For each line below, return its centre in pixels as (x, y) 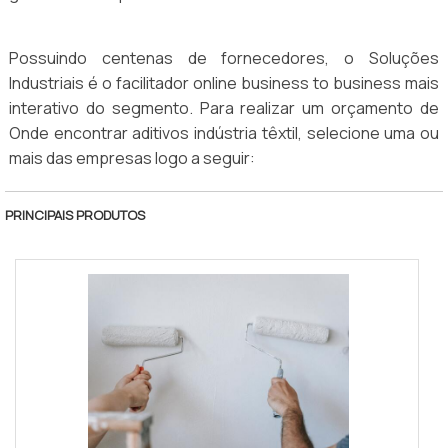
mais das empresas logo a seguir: (132, 158)
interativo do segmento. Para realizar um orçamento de (224, 108)
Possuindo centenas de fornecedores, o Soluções (224, 58)
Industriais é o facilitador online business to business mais (224, 83)
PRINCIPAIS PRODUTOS (75, 215)
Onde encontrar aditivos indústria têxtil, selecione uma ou (224, 133)
